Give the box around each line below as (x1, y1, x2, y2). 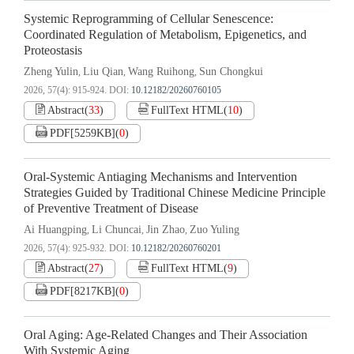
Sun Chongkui (199, 66, 263, 78)
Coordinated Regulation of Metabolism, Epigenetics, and (24, 28, 307, 43)
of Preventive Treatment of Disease (24, 201, 198, 217)
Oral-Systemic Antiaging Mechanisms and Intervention (24, 170, 297, 185)
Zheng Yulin (24, 66, 78, 78)
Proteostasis (24, 43, 82, 58)
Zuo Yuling (190, 224, 239, 236)
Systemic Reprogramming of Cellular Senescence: (24, 12, 273, 27)
